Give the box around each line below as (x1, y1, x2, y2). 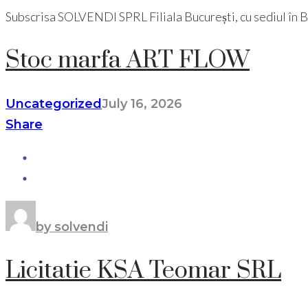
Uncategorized (5, 96, 102, 112)
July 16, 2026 (102, 96, 182, 112)
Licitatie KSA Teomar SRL (5, 255, 281, 286)
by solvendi (36, 219, 108, 235)
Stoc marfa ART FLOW (5, 45, 250, 76)
